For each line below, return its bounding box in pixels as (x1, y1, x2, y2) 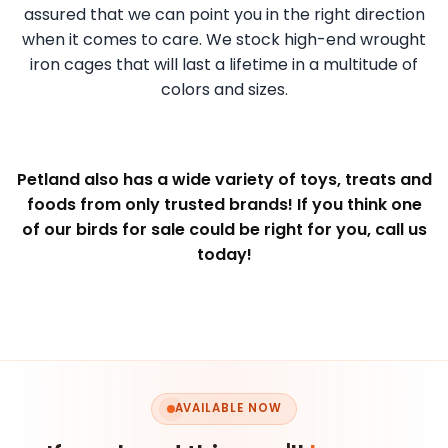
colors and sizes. (160, 77, 288, 101)
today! (196, 242, 252, 266)
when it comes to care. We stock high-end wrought (22, 27, 426, 51)
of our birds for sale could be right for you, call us (21, 217, 427, 241)
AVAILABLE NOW (174, 400, 282, 417)
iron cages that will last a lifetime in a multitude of (30, 52, 418, 76)
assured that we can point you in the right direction (23, 2, 425, 26)
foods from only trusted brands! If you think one (26, 192, 422, 216)
